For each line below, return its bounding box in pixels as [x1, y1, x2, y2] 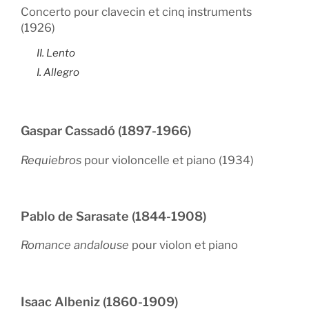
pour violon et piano [129, 238, 238, 252]
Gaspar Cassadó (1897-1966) [21, 123, 191, 139]
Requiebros [21, 152, 81, 167]
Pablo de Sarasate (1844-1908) [21, 208, 206, 223]
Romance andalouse [21, 238, 129, 252]
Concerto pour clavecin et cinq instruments [21, 5, 252, 19]
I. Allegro [36, 66, 79, 79]
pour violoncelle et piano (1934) [81, 152, 254, 167]
